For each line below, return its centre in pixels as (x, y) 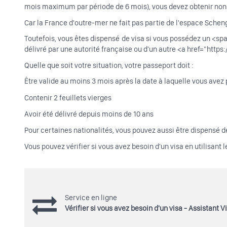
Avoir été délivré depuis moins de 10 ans (89, 114)
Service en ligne (91, 197)
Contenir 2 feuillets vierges (68, 98)
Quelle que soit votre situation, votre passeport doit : (109, 65)
